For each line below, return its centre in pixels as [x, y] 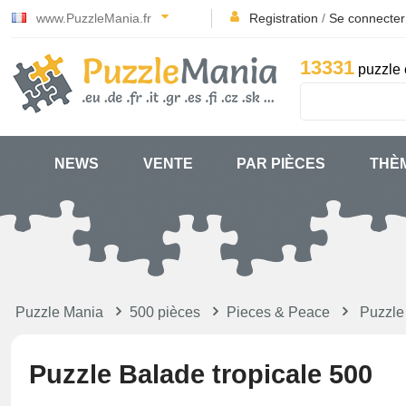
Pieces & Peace [278, 312]
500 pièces [165, 312]
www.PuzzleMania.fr [94, 18]
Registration [284, 18]
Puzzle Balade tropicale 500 [201, 374]
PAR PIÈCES [281, 164]
